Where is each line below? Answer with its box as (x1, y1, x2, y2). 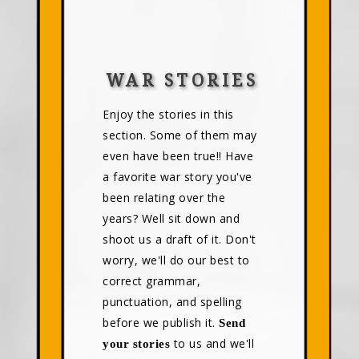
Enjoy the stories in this (103, 107, 234, 122)
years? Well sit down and (103, 211, 240, 226)
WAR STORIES (105, 71, 259, 91)
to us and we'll (170, 336, 255, 351)
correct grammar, (103, 273, 201, 288)
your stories (103, 337, 171, 350)
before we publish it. (103, 315, 220, 330)
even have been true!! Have (103, 148, 254, 163)
